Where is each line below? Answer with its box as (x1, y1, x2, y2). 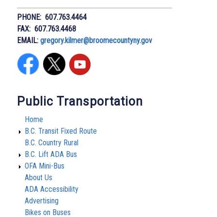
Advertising (25, 196, 59, 205)
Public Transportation (17, 94, 143, 108)
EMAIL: (17, 36, 40, 46)
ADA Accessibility (25, 184, 78, 194)
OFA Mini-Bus (25, 161, 64, 170)
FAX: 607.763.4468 (17, 24, 76, 34)
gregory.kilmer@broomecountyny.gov (40, 36, 152, 46)
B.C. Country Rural (25, 138, 78, 147)
